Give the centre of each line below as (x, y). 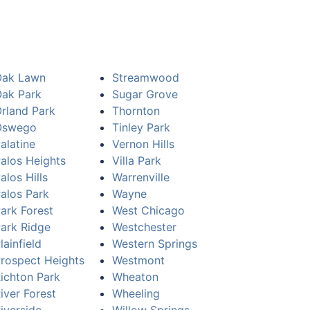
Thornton (136, 111)
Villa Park (137, 161)
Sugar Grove (145, 94)
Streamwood (146, 77)
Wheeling (136, 293)
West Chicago (148, 210)
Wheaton (135, 277)
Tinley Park (141, 127)
